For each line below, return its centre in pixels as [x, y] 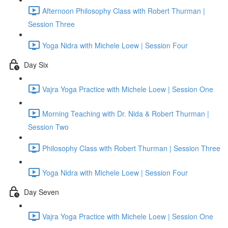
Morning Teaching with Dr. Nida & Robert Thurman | [126, 113]
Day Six [36, 64]
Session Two [48, 127]
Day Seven [41, 192]
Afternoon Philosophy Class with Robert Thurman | [124, 10]
